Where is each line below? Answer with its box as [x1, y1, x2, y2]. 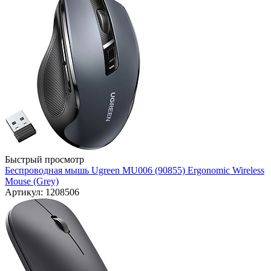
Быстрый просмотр [5, 154, 84, 165]
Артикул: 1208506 [5, 187, 79, 198]
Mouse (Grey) [5, 176, 59, 187]
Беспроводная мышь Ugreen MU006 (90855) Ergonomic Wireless [5, 165, 264, 176]
